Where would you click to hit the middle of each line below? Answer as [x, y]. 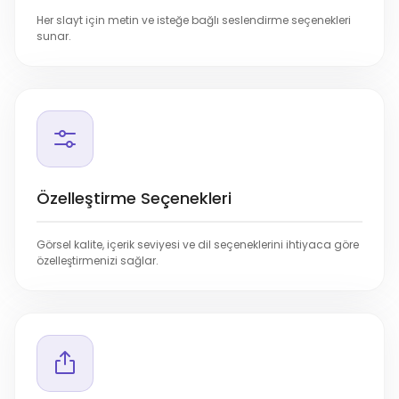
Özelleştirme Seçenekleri [134, 199]
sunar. [54, 37]
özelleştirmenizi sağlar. [98, 261]
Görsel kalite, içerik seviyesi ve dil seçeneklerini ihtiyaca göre [198, 245]
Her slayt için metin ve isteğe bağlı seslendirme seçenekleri [194, 20]
